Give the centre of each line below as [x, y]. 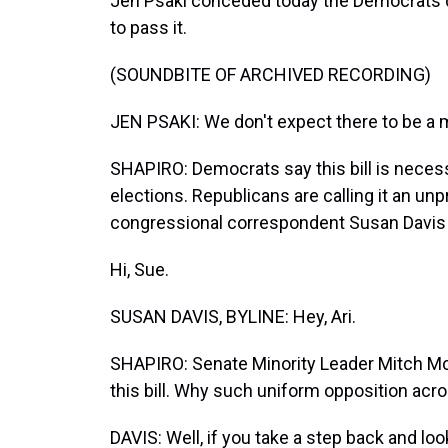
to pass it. [148, 27]
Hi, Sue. [139, 269]
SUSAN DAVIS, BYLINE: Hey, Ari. [233, 316]
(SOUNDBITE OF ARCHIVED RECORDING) [270, 74]
